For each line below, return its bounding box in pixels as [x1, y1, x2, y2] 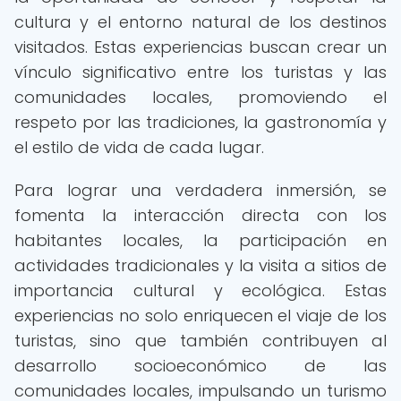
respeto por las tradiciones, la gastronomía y [14, 111, 387, 133]
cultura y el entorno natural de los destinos [14, 11, 387, 33]
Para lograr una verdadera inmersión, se [14, 179, 387, 201]
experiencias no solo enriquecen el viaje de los [14, 304, 387, 327]
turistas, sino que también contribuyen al [14, 329, 387, 352]
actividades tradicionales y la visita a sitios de [14, 254, 387, 277]
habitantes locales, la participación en [14, 229, 387, 252]
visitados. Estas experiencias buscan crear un [14, 36, 387, 58]
